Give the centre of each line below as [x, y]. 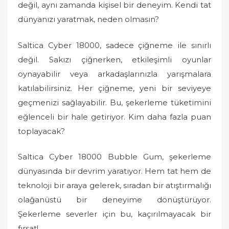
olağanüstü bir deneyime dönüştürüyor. [114, 200]
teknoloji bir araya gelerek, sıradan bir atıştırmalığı [114, 185]
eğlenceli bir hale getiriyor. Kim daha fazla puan [114, 117]
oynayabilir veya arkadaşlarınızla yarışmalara [114, 74]
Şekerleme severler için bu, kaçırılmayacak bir [114, 214]
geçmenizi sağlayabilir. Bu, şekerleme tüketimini [114, 102]
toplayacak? [41, 131]
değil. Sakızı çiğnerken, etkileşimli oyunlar [114, 59]
